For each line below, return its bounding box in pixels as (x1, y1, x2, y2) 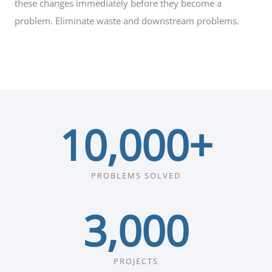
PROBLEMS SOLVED (91, 169, 181, 181)
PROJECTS (114, 255, 158, 267)
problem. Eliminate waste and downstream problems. (15, 15, 239, 27)
